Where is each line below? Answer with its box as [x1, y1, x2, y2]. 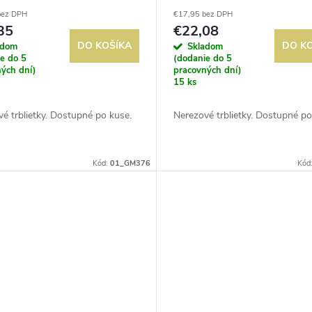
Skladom [187, 40, 223, 54]
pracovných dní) [173, 64, 242, 77]
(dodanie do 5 [173, 52, 232, 65]
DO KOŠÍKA [77, 39, 132, 53]
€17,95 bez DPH [173, 9, 233, 20]
